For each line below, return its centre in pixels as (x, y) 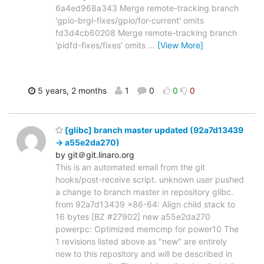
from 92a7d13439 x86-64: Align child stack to (145, 204)
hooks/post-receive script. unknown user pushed (150, 180)
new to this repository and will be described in (144, 254)
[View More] (180, 45)
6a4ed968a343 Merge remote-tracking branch (147, 8)
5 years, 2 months (71, 90)
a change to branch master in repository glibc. (144, 192)
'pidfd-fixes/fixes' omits (102, 45)
